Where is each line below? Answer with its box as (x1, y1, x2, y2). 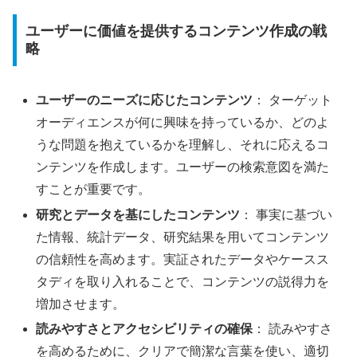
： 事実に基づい (240, 207, 333, 222)
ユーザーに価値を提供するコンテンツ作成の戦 (25, 23, 327, 40)
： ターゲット (253, 93, 333, 108)
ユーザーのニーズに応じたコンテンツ (36, 93, 253, 108)
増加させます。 (36, 296, 126, 311)
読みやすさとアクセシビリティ (36, 321, 215, 335)
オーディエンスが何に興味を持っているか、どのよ (36, 116, 330, 130)
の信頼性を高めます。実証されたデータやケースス (36, 252, 330, 266)
